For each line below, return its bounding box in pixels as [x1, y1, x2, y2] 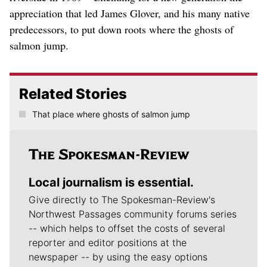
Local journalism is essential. [29, 175, 194, 190]
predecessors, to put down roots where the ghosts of [10, 21, 234, 36]
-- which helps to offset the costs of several [29, 222, 225, 234]
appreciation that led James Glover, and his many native [10, 5, 250, 20]
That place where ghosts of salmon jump [32, 108, 190, 119]
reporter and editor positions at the [29, 236, 187, 249]
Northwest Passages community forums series [29, 207, 237, 220]
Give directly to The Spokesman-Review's [29, 193, 215, 206]
